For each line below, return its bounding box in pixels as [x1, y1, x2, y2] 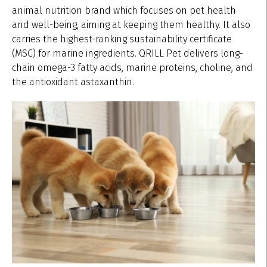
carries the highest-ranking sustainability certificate [12, 33, 232, 45]
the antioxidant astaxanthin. [12, 76, 136, 88]
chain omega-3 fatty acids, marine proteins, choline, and [12, 61, 253, 73]
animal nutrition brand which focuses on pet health [12, 4, 236, 16]
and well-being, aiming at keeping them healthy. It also [12, 18, 250, 30]
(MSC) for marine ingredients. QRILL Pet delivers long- [12, 47, 243, 59]
